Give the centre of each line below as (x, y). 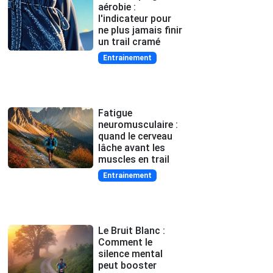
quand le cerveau (135, 136)
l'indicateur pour (135, 18)
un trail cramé (129, 41)
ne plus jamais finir (140, 30)
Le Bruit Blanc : (132, 230)
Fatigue (115, 113)
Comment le (125, 242)
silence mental (130, 253)
